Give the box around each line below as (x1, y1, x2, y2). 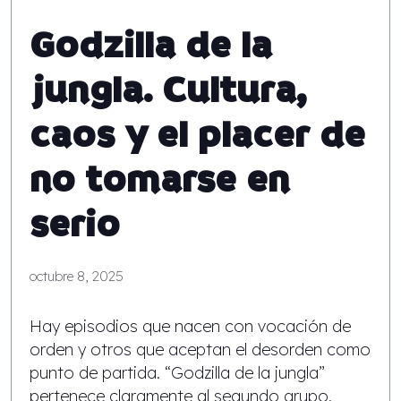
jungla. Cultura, (30, 64, 306, 117)
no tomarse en (30, 153, 290, 207)
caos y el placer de (30, 108, 365, 162)
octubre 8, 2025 (30, 268, 124, 286)
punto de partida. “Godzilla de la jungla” (30, 363, 325, 384)
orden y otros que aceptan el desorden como (30, 339, 371, 361)
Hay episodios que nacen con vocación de (30, 316, 351, 337)
